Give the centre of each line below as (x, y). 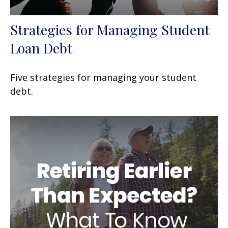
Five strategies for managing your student (103, 77)
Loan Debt (41, 48)
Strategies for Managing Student (110, 29)
